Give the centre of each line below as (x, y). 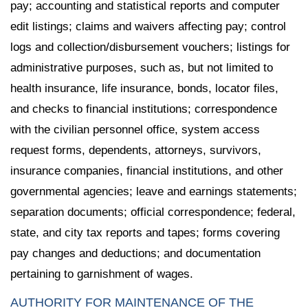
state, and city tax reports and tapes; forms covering (145, 233)
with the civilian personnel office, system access (135, 130)
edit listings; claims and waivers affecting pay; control (148, 27)
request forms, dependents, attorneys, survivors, (136, 151)
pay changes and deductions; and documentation (135, 254)
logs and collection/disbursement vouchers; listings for (150, 47)
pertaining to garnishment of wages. (102, 274)
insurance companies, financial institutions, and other (147, 171)
